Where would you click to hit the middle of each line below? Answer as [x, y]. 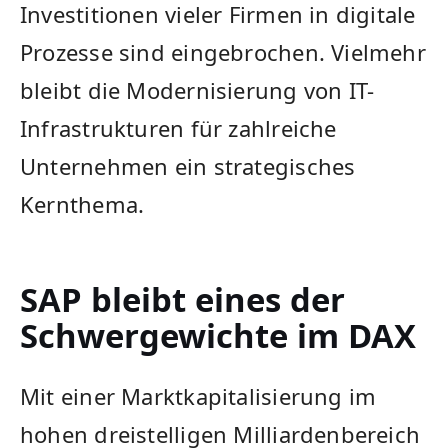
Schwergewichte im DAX [218, 336]
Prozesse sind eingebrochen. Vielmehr [223, 52]
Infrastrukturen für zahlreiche [178, 128]
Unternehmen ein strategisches [188, 166]
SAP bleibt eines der [182, 300]
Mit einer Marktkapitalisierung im [198, 396]
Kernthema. [82, 204]
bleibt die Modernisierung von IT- [197, 90]
